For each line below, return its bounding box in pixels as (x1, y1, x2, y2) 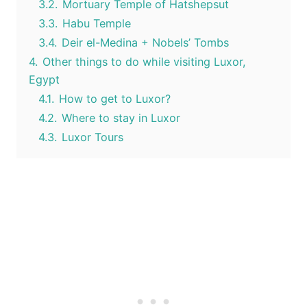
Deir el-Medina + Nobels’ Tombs (62, 35, 229, 49)
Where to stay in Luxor (62, 110, 180, 125)
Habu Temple (62, 16, 131, 30)
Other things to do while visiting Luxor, (42, 54, 246, 69)
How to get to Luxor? (59, 91, 171, 106)
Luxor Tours (62, 130, 123, 144)
